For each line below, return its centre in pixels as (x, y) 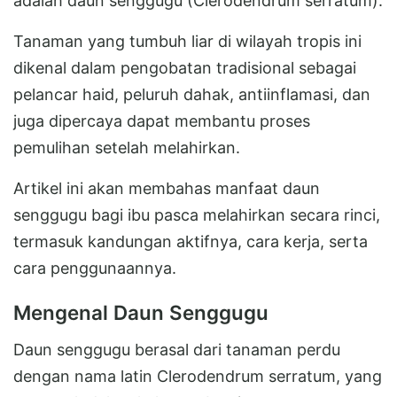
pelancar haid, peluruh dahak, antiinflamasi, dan (192, 94)
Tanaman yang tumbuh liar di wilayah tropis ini (187, 41)
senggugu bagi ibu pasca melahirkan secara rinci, (197, 214)
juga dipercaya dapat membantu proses (162, 121)
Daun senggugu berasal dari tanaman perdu (177, 349)
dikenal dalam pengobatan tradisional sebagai (185, 67)
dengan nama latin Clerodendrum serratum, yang (198, 376)
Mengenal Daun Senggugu (141, 312)
